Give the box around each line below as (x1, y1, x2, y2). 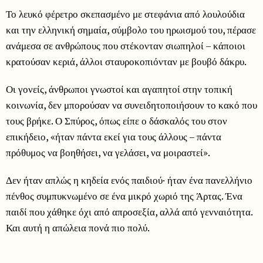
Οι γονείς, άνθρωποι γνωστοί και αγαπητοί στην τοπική (6, 82, 232, 96)
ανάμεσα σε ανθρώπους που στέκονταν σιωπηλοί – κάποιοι (6, 38, 245, 52)
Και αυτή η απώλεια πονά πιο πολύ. (6, 220, 150, 234)
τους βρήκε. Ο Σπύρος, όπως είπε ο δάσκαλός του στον (6, 113, 227, 127)
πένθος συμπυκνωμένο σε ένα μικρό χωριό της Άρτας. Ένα (6, 188, 242, 203)
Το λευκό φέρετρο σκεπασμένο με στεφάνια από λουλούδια (6, 6, 245, 21)
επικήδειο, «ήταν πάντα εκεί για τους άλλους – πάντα (6, 129, 221, 143)
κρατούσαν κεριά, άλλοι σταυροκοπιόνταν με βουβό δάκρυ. (6, 54, 247, 68)
